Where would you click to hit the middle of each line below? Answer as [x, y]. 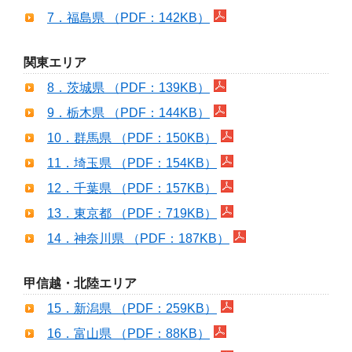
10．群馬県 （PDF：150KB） [132, 137]
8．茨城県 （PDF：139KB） [128, 87]
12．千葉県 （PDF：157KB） [132, 188]
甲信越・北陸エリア [82, 283]
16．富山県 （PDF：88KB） [128, 333]
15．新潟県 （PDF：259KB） [132, 308]
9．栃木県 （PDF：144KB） [128, 112]
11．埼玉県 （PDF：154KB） [132, 163]
